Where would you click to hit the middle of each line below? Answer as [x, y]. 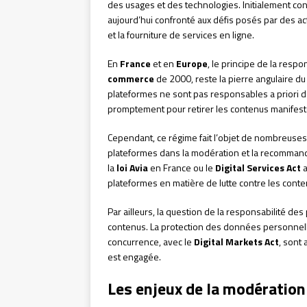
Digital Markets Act [236, 242]
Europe [192, 64]
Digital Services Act [258, 168]
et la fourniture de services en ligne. [181, 35]
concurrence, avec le [151, 242]
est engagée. [134, 257]
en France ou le [182, 168]
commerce [131, 79]
